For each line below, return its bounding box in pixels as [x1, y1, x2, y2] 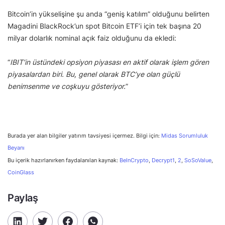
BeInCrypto [120, 156, 149, 164]
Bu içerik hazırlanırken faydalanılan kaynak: [8, 156, 120, 164]
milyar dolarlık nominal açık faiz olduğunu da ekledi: [8, 33, 176, 42]
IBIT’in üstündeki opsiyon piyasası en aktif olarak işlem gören [10, 57, 209, 66]
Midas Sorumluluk [161, 132, 208, 139]
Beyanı [8, 144, 25, 151]
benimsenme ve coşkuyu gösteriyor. [8, 81, 126, 90]
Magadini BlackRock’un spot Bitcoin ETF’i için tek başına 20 [8, 21, 201, 30]
